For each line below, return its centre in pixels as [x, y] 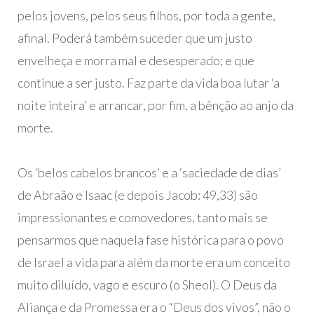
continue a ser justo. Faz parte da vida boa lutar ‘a [148, 82]
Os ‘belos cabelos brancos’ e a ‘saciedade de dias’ [149, 173]
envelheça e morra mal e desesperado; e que [136, 60]
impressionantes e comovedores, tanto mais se [142, 218]
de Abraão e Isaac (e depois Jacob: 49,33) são [137, 195]
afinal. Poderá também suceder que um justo [135, 37]
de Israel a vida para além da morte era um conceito [153, 262]
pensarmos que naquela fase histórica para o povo [150, 240]
